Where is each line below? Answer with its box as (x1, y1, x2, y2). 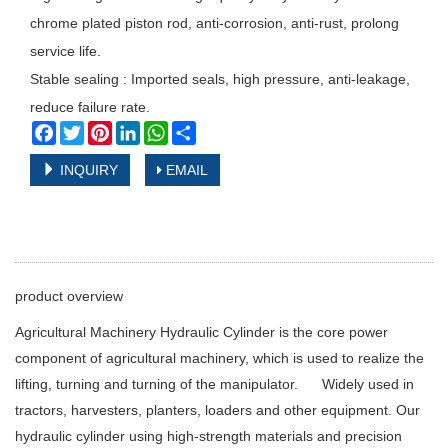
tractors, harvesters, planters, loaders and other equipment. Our (15, 402, 420, 419)
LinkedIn (140, 121, 194, 138)
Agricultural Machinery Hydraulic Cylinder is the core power (15, 324, 388, 341)
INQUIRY (56, 162, 118, 179)
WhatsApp (168, 121, 233, 138)
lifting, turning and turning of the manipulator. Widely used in (15, 376, 414, 393)
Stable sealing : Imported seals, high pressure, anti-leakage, (30, 71, 410, 88)
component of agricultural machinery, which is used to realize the (15, 350, 424, 367)
